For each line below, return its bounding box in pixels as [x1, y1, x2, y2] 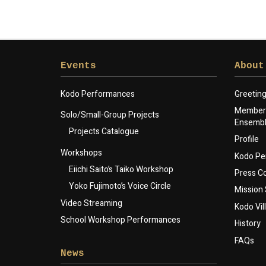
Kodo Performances [61, 87, 135, 100]
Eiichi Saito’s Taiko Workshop [69, 163, 173, 176]
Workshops [61, 146, 102, 159]
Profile [234, 133, 259, 146]
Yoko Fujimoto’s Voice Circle [69, 180, 171, 193]
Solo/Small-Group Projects [61, 108, 159, 121]
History [234, 217, 261, 230]
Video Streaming [61, 197, 122, 210]
